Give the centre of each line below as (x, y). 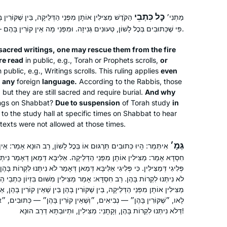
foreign (28, 81)
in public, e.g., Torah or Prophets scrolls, (92, 60)
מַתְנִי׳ (174, 17)
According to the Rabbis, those (129, 81)
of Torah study (146, 102)
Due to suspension (88, 102)
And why (160, 92)
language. (60, 81)
